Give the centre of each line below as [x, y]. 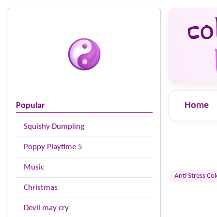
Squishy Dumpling [54, 127]
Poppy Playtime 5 [53, 147]
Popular [30, 106]
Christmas [41, 188]
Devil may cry [46, 208]
